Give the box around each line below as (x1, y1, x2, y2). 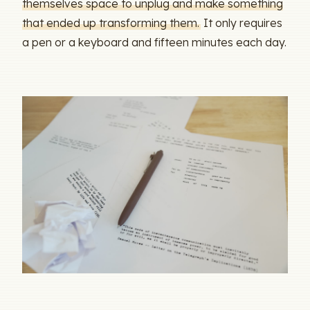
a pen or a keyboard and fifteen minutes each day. (22, 35, 286, 49)
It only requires (201, 15, 282, 30)
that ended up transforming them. (22, 15, 199, 30)
